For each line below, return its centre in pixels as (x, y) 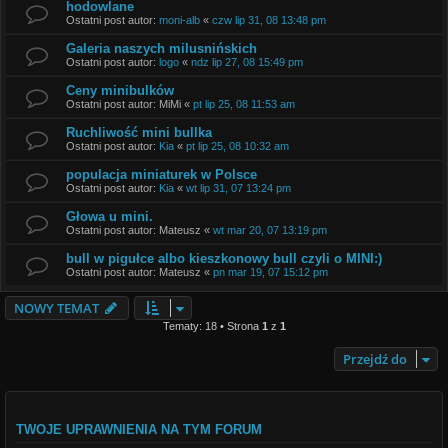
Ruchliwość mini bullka (139, 132)
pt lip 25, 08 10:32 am (237, 145)
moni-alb (179, 19)
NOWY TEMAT (56, 307)
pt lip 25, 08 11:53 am (244, 103)
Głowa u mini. (109, 216)
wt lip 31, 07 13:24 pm (238, 187)
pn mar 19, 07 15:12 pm (270, 271)
